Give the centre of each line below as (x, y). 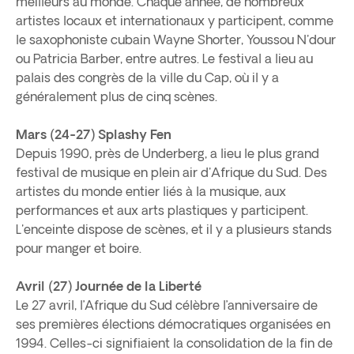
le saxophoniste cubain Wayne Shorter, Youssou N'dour (176, 40)
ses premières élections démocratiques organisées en (173, 324)
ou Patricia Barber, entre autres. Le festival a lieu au (164, 58)
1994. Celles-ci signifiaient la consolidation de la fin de (174, 343)
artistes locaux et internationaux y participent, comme (175, 21)
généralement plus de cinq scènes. (117, 96)
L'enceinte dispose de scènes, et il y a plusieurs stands (174, 229)
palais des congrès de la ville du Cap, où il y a (147, 77)
